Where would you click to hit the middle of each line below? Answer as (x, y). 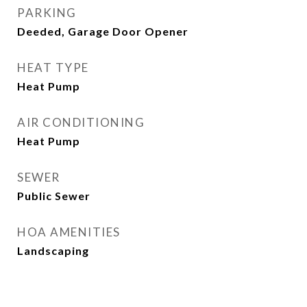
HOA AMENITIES (69, 232)
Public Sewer (54, 196)
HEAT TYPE (53, 67)
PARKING (47, 13)
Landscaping (53, 250)
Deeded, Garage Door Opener (103, 31)
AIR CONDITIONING (81, 122)
